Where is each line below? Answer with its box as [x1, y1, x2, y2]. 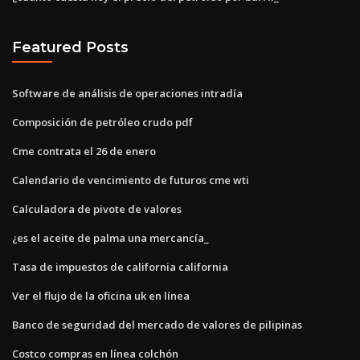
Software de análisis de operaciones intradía [12, 85, 243, 100]
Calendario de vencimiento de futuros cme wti [12, 172, 249, 187]
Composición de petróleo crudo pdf [12, 114, 193, 129]
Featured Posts [12, 39, 129, 56]
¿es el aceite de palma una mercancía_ [12, 230, 209, 245]
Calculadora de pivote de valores [12, 201, 182, 216]
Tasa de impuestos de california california [12, 259, 228, 274]
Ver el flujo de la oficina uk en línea [12, 288, 190, 303]
